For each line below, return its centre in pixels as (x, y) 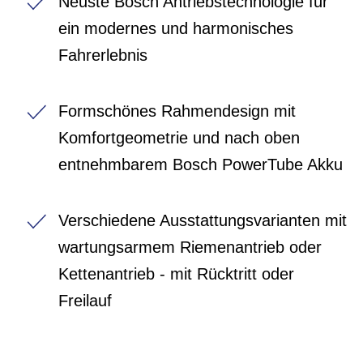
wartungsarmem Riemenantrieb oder (190, 247)
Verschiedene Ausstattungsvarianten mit (203, 220)
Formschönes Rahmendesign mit (177, 111)
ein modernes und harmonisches (176, 28)
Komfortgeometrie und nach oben (179, 137)
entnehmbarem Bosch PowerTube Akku (201, 164)
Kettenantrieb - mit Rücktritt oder (176, 273)
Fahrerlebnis (103, 55)
